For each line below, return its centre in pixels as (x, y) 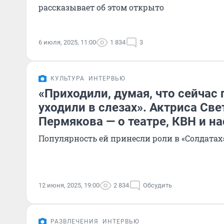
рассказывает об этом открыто (101, 7)
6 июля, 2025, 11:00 (67, 42)
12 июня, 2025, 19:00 (69, 185)
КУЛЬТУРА (67, 78)
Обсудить (157, 185)
